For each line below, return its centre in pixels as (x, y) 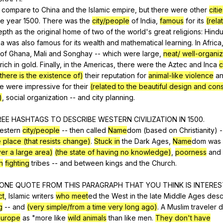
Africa (212, 42)
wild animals (87, 218)
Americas (99, 64)
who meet (72, 196)
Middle (175, 196)
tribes (41, 163)
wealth (94, 42)
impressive (43, 86)
